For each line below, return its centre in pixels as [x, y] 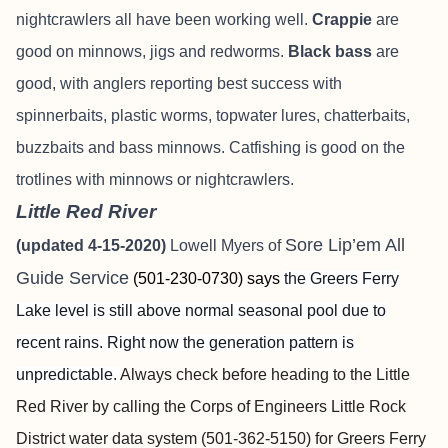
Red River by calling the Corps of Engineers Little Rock [211, 406]
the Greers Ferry [341, 278]
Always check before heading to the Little [265, 374]
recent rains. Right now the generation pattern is [185, 342]
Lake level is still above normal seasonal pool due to [201, 310]
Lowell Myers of [227, 245]
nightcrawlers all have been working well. [164, 19]
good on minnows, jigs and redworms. [152, 51]
